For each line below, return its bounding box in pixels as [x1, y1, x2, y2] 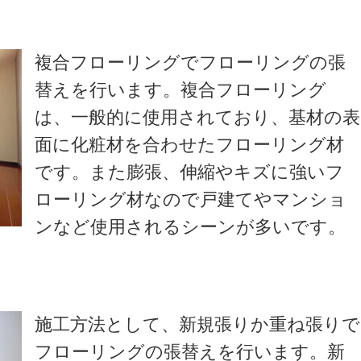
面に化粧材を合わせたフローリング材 [35, 134, 345, 155]
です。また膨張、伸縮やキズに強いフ [35, 161, 345, 182]
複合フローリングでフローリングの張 [35, 52, 346, 73]
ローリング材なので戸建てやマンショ [35, 189, 347, 210]
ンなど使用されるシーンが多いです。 [35, 216, 346, 237]
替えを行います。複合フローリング [35, 79, 327, 100]
